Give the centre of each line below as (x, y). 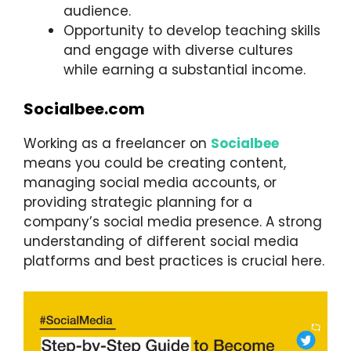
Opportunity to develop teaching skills (192, 30)
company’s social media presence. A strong (173, 222)
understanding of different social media (161, 242)
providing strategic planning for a (138, 203)
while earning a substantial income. (185, 69)
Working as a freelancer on (117, 144)
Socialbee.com (84, 109)
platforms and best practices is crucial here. (174, 261)
